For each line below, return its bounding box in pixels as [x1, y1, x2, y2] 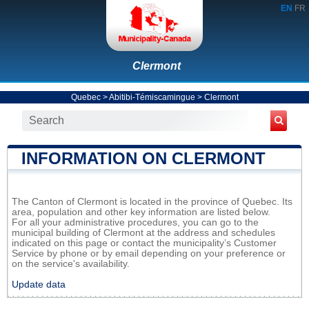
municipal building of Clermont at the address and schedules [12, 227, 275, 238]
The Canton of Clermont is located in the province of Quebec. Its [12, 196, 292, 207]
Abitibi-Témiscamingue [108, 92, 195, 102]
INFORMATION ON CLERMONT [21, 148, 266, 168]
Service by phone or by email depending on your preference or [12, 248, 286, 259]
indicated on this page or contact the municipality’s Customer [12, 237, 277, 248]
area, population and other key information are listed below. [12, 206, 270, 217]
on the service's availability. [12, 258, 130, 269]
